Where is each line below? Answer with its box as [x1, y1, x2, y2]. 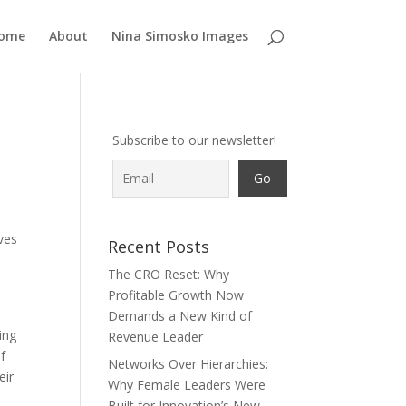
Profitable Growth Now [108, 286, 245, 304]
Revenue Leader [108, 328, 204, 345]
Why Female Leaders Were [108, 376, 266, 393]
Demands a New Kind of [108, 307, 253, 324]
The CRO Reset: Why [108, 266, 230, 283]
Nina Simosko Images [111, 27, 248, 44]
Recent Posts [108, 236, 210, 257]
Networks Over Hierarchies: [108, 355, 269, 372]
